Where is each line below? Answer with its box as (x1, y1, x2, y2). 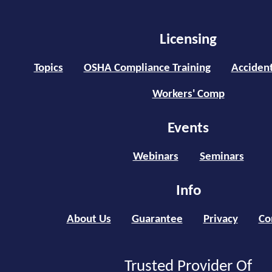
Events (168, 121, 209, 137)
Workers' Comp (152, 89, 225, 101)
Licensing (160, 32, 217, 48)
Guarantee (131, 214, 183, 226)
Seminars (199, 151, 244, 163)
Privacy (203, 214, 238, 226)
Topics (33, 63, 63, 75)
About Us (66, 214, 111, 226)
